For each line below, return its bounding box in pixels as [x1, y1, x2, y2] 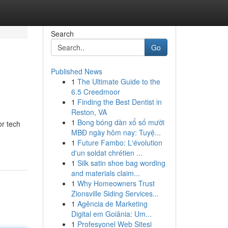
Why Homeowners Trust [77, 178, 155, 188]
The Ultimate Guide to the [77, 76, 160, 87]
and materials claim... [71, 168, 140, 178]
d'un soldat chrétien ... [71, 148, 142, 158]
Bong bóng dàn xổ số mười [77, 117, 164, 127]
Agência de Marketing [77, 198, 148, 209]
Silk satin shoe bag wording [77, 158, 165, 168]
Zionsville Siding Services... [71, 188, 159, 198]
